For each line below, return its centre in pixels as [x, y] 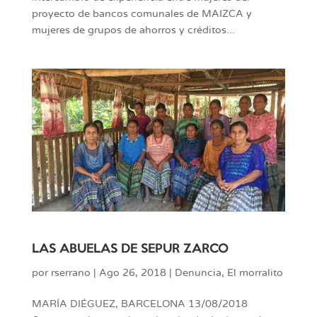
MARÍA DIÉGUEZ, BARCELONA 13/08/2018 [139, 304]
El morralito [255, 273]
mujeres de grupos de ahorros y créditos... [133, 31]
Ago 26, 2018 [132, 273]
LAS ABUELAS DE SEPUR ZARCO [130, 249]
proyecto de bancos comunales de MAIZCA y [142, 15]
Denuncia [198, 273]
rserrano [70, 273]
